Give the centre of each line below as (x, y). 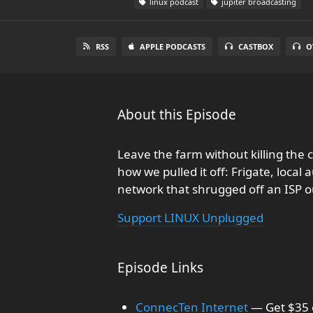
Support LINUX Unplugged (190, 218)
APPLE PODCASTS (172, 46)
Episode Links (160, 268)
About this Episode (177, 115)
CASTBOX (255, 46)
